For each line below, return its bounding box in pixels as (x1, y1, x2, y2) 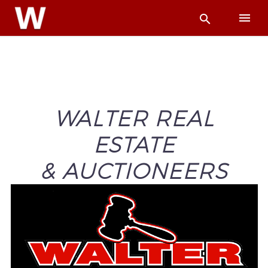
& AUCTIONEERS (40, 158, 228, 184)
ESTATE (93, 132, 175, 158)
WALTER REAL (54, 105, 214, 132)
